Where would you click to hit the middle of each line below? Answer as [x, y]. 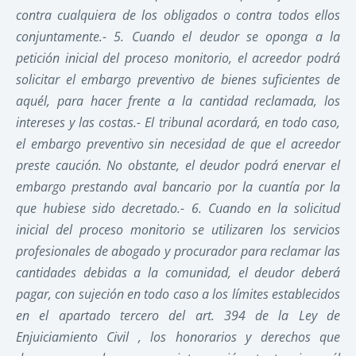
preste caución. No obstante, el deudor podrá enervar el [178, 166]
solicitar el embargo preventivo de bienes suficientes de [178, 80]
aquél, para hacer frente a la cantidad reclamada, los [178, 101]
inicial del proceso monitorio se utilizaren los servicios [178, 230]
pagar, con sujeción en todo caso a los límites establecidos [178, 294]
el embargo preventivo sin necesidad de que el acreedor [178, 144]
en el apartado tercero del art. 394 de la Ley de [178, 316]
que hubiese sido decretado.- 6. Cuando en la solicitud [178, 209]
